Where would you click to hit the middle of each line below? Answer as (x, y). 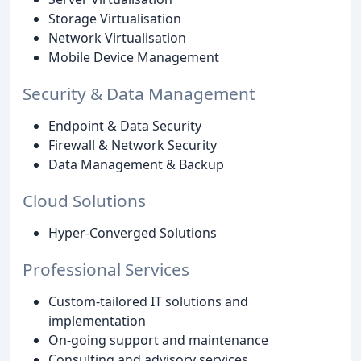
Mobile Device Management (134, 58)
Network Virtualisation (117, 38)
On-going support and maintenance (158, 340)
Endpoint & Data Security (125, 126)
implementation (97, 320)
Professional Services (106, 269)
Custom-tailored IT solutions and (148, 301)
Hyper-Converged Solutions (133, 232)
